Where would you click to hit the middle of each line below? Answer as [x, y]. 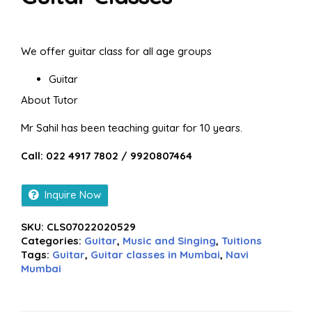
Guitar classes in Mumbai [155, 255]
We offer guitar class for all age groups [116, 51]
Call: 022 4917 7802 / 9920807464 [107, 156]
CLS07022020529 [91, 227]
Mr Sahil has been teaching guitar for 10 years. [132, 128]
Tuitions [242, 241]
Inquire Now [73, 195]
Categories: [53, 241]
